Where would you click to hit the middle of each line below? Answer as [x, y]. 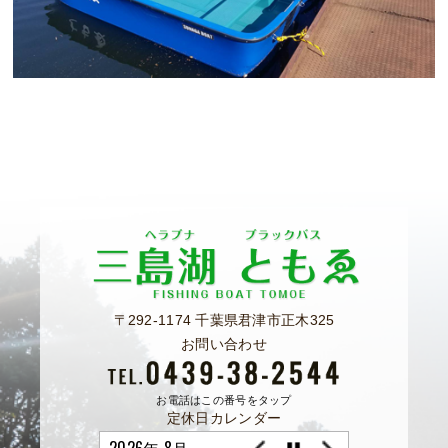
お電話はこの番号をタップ [224, 399]
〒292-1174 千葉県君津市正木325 [224, 320]
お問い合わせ [224, 343]
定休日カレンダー [224, 417]
